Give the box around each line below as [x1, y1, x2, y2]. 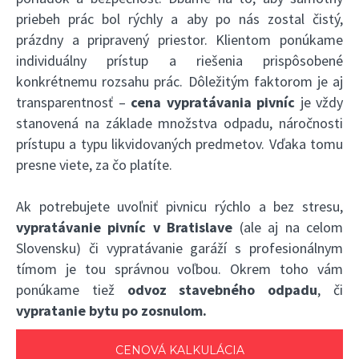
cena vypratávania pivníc [131, 93, 295, 112]
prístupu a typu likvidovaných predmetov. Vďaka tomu [16, 135, 343, 154]
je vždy [295, 93, 343, 112]
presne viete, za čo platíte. [16, 155, 172, 175]
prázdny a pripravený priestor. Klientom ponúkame [16, 30, 343, 50]
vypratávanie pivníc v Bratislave [16, 218, 233, 237]
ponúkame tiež [16, 280, 127, 300]
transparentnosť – [16, 93, 131, 112]
